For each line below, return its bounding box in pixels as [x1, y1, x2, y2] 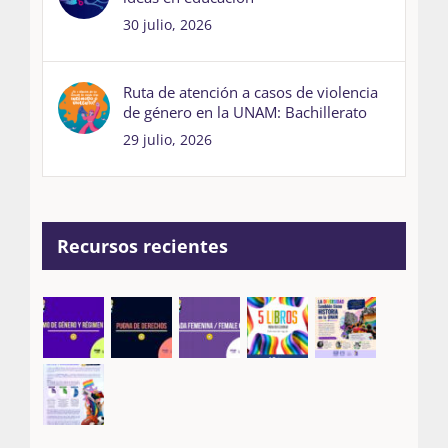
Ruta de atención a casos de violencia [122, 82, 378, 103]
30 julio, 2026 [122, 15, 212, 35]
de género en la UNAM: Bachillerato [122, 102, 367, 123]
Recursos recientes [56, 234, 228, 259]
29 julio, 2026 [122, 130, 212, 150]
